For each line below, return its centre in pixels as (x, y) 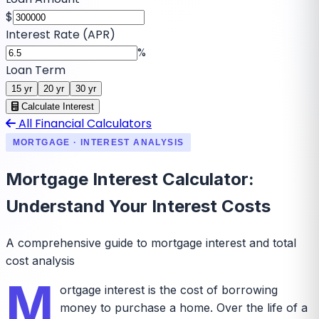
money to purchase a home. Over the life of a (183, 307)
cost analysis (40, 260)
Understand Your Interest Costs (138, 206)
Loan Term (36, 70)
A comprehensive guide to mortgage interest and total (151, 242)
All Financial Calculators (84, 123)
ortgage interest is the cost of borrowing (168, 289)
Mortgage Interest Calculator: (130, 179)
